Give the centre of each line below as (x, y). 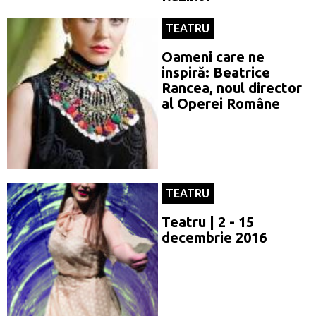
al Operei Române (221, 103)
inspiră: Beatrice (216, 72)
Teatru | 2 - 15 (208, 221)
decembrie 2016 (214, 237)
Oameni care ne (213, 56)
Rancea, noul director (232, 87)
